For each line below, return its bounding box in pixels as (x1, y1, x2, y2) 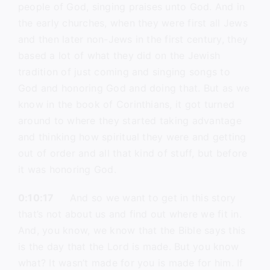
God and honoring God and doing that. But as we (17, 82, 250, 94)
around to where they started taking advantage (17, 115, 242, 127)
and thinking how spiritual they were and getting (17, 131, 246, 143)
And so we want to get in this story (54, 192, 236, 204)
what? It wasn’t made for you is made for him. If (17, 257, 243, 269)
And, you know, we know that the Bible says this (17, 224, 246, 236)
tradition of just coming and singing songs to (17, 66, 230, 78)
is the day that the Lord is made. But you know (17, 240, 239, 253)
